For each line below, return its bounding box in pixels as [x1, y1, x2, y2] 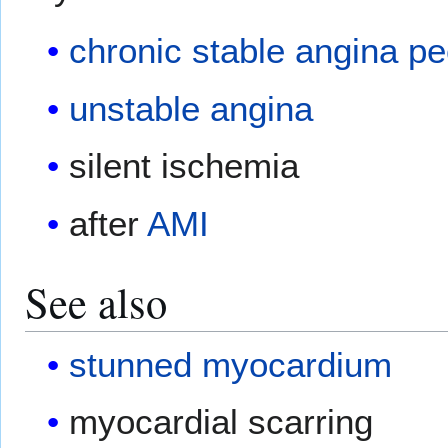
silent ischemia [69, 146, 300, 186]
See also [25, 272, 167, 330]
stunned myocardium [69, 344, 393, 384]
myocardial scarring [69, 402, 374, 442]
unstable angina [69, 88, 314, 128]
